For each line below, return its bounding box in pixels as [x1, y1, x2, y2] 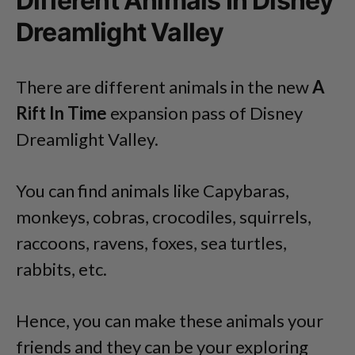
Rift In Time [16, 102, 107, 124]
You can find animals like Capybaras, [16, 180, 289, 202]
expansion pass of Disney [107, 102, 303, 124]
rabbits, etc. [16, 258, 107, 281]
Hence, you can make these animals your [16, 310, 323, 332]
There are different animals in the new [16, 76, 312, 98]
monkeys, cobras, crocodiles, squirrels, [16, 206, 311, 228]
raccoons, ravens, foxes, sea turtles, [16, 232, 287, 254]
